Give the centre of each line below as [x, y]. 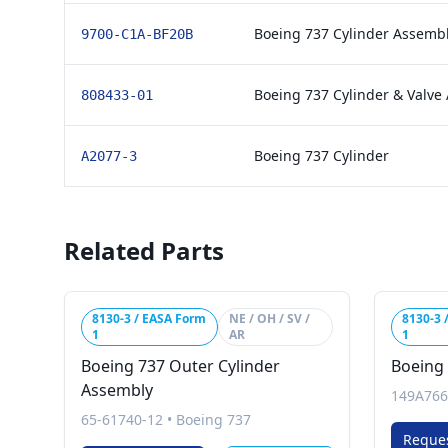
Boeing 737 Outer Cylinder [180, 366]
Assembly [117, 390]
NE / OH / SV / [270, 318]
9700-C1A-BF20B [137, 34]
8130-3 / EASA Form [149, 318]
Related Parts [144, 250]
